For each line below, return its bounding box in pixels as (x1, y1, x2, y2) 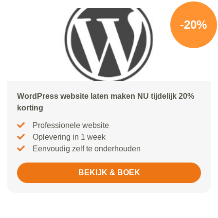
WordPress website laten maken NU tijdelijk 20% (17, 92, 194, 101)
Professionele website (33, 121, 109, 130)
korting (17, 104, 43, 112)
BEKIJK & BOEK (78, 168, 140, 177)
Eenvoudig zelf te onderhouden (33, 145, 141, 153)
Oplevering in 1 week (33, 133, 106, 142)
